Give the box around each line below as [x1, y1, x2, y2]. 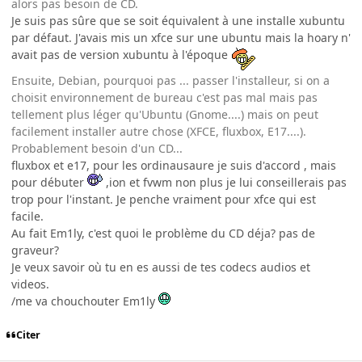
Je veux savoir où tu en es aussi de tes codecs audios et [11, 259, 310, 275]
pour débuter [11, 174, 87, 190]
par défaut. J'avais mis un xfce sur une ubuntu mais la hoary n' [11, 29, 351, 45]
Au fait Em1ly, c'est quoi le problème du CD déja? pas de [11, 225, 315, 241]
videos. [11, 276, 49, 292]
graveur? [11, 242, 59, 258]
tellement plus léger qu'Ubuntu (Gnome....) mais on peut [11, 106, 318, 122]
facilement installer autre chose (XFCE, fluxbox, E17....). [11, 123, 306, 139]
